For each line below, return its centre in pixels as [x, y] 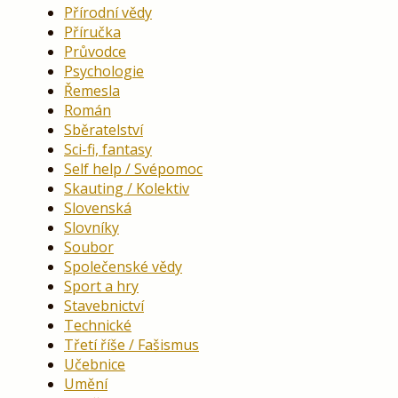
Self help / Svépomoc [133, 169]
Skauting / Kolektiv [127, 189]
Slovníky [92, 228]
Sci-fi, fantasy [108, 150]
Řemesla [92, 91]
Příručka [92, 32]
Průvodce [95, 52]
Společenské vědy [123, 267]
